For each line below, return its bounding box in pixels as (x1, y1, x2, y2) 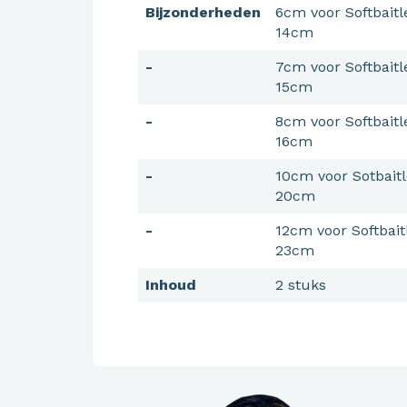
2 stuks (275, 275, 326, 293)
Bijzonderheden (145, 3, 261, 21)
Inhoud (145, 275, 196, 293)
